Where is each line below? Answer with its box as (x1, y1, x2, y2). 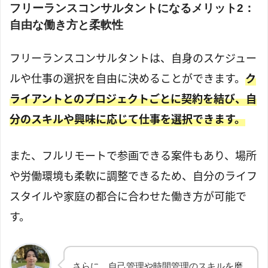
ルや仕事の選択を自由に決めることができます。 (10, 71, 245, 86)
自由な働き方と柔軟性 (10, 19, 123, 32)
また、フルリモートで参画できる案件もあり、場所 (10, 148, 257, 163)
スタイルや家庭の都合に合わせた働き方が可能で (10, 188, 246, 203)
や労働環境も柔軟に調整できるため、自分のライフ (10, 168, 257, 183)
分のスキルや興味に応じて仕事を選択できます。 (10, 111, 245, 126)
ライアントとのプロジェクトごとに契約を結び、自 (10, 91, 257, 106)
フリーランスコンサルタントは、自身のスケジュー (10, 50, 257, 65)
